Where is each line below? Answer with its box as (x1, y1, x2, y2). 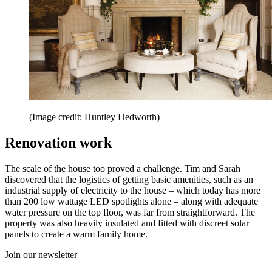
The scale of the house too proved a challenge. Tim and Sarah (5, 163, 240, 174)
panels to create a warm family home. (5, 228, 148, 239)
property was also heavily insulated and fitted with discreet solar (5, 217, 249, 228)
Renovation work (5, 134, 112, 151)
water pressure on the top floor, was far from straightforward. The (5, 206, 255, 217)
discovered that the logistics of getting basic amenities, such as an (5, 174, 253, 185)
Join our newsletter (5, 249, 77, 260)
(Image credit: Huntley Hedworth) (29, 112, 160, 123)
